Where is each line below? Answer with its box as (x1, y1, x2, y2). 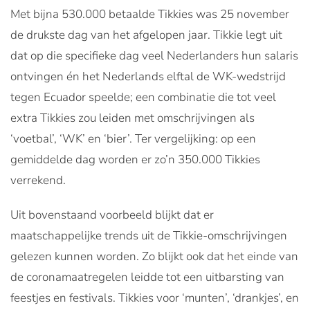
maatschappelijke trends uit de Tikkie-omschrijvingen (10, 228, 287, 244)
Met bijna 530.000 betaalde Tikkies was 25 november (10, 6, 289, 22)
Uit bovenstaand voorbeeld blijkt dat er (10, 207, 214, 223)
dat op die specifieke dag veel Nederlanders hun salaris (10, 48, 298, 64)
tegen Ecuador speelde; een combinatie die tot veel (10, 89, 276, 105)
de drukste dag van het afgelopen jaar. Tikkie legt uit (10, 27, 282, 43)
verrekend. (10, 172, 66, 188)
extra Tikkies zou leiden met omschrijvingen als (10, 110, 255, 126)
